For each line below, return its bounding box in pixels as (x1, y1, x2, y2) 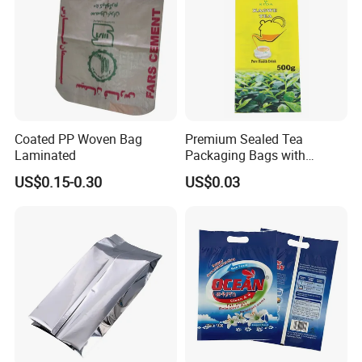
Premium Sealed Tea (184, 129, 303, 148)
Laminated (15, 145, 77, 164)
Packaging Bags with (184, 145, 305, 164)
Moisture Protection (184, 162, 297, 180)
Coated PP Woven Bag (15, 129, 143, 148)
